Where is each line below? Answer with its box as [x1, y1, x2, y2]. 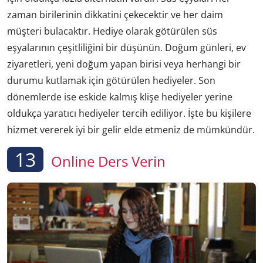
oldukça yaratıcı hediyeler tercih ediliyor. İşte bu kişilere [7, 106, 251, 120]
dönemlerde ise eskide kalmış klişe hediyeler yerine [7, 90, 232, 103]
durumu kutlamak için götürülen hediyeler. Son [7, 73, 215, 87]
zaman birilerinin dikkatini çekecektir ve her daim [7, 8, 223, 21]
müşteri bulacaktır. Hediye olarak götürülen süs [7, 24, 217, 38]
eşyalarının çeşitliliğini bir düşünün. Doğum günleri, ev [7, 41, 246, 54]
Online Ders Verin [48, 151, 166, 171]
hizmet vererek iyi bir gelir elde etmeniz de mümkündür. [7, 123, 255, 136]
